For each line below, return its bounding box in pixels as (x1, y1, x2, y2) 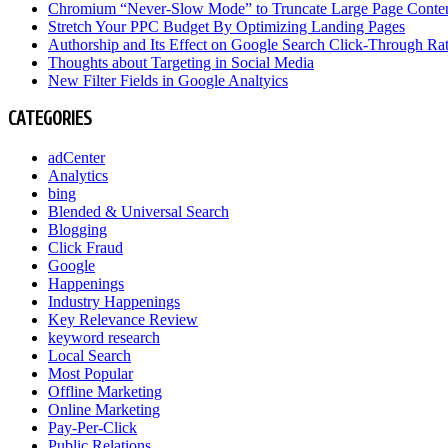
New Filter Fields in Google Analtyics (48, 71, 288, 89)
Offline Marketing (48, 383, 162, 401)
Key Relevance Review (48, 311, 198, 329)
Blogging (48, 221, 107, 239)
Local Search (48, 347, 131, 365)
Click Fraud (48, 239, 123, 257)
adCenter (48, 149, 105, 167)
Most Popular (48, 365, 133, 383)
